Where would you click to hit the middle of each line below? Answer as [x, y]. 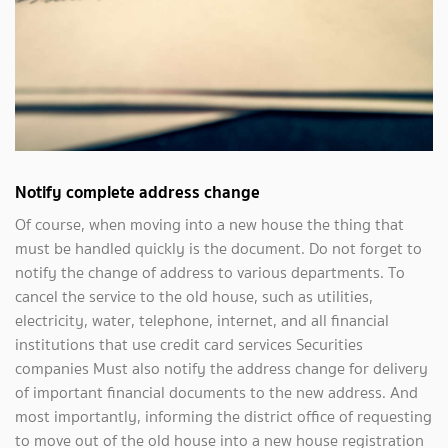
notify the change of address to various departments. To [210, 272]
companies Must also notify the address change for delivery [221, 368]
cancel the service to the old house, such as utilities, [194, 296]
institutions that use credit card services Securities [189, 344]
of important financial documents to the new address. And [216, 392]
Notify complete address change [137, 191]
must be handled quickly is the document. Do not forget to [218, 248]
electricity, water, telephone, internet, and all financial [202, 320]
